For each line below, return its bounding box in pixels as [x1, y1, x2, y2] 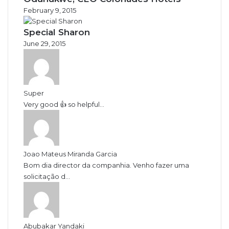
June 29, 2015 [24, 39, 65, 47]
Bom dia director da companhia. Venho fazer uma [24, 161, 189, 169]
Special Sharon [24, 27, 90, 37]
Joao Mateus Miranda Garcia [24, 149, 117, 157]
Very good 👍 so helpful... [24, 100, 104, 108]
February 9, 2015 [24, 6, 76, 14]
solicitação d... [24, 172, 70, 180]
